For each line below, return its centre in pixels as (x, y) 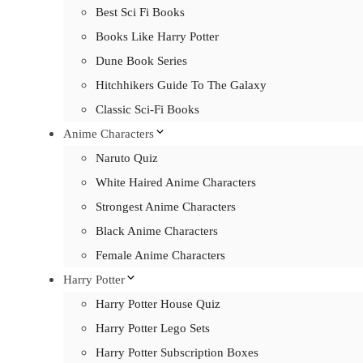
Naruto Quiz (127, 158)
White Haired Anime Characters (176, 182)
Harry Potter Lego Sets (153, 328)
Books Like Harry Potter (157, 36)
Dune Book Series (141, 61)
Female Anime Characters (160, 255)
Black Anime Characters (157, 231)
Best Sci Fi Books (140, 12)
